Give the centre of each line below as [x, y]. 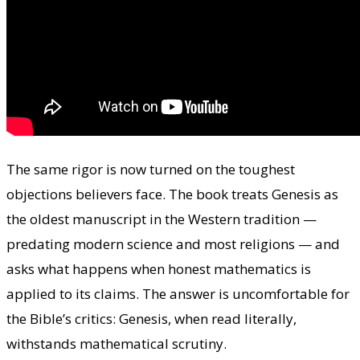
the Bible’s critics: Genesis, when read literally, [151, 318]
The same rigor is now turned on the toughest [151, 169]
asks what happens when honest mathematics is [159, 268]
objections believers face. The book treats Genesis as [172, 194]
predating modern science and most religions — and [173, 243]
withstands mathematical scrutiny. [117, 343]
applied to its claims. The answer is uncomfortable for [178, 293]
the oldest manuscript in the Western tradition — [162, 219]
